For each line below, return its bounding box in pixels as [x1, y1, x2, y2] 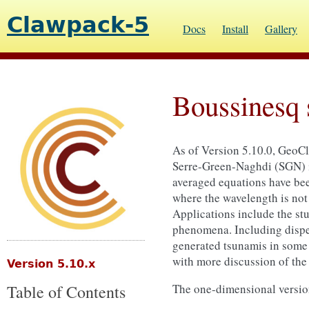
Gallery [265, 21, 297, 36]
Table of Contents [7, 281, 126, 303]
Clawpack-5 [7, 12, 149, 38]
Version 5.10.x [7, 257, 95, 270]
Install [222, 21, 248, 36]
